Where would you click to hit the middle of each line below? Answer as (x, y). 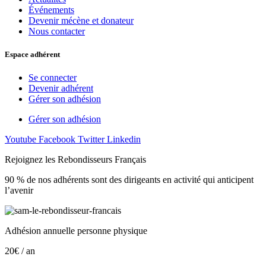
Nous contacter (57, 31)
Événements (51, 9)
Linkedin (124, 139)
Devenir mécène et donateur (81, 20)
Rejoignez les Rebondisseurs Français (75, 159)
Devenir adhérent (61, 88)
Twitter (91, 139)
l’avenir (19, 190)
